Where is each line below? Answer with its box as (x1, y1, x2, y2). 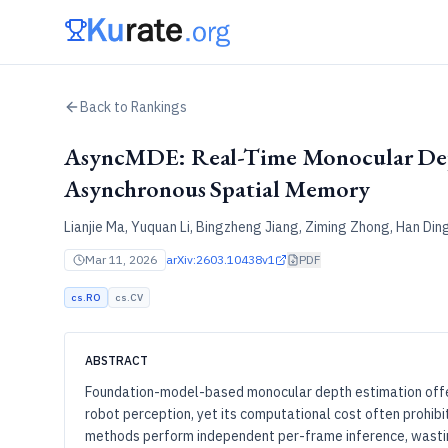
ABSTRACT (85, 353, 148, 368)
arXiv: (166, 252, 196, 267)
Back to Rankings (80, 98, 187, 116)
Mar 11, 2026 (85, 252, 157, 267)
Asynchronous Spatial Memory (64, 173, 370, 204)
